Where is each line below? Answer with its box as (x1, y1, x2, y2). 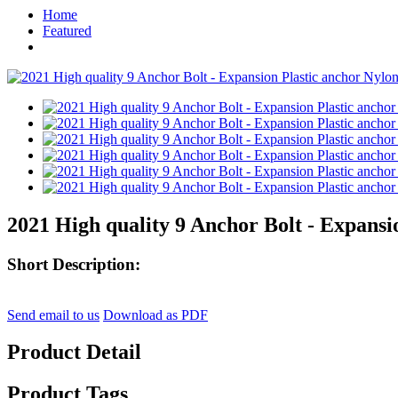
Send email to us (7, 306, 99, 322)
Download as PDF (103, 306, 208, 322)
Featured (43, 23, 92, 38)
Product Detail (7, 340, 141, 364)
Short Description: (7, 254, 140, 274)
